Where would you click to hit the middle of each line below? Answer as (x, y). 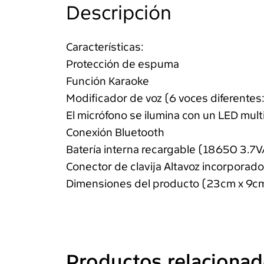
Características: (105, 47)
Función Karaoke (108, 82)
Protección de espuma (123, 65)
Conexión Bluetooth (115, 133)
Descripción (119, 13)
